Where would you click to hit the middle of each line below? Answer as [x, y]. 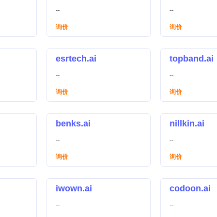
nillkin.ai [187, 124]
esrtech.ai [76, 59]
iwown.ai [74, 188]
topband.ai [192, 59]
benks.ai [73, 124]
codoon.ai [190, 188]
